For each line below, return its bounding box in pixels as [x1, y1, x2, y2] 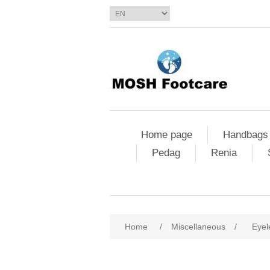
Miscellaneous [171, 222, 225, 231]
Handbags [222, 129, 268, 140]
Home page [140, 129, 192, 140]
